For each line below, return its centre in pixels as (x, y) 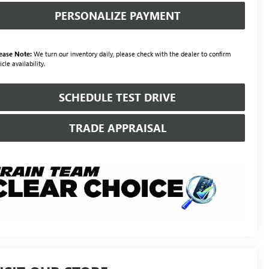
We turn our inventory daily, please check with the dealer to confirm (131, 53)
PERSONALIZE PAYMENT (117, 15)
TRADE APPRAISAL (117, 128)
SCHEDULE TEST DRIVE (117, 97)
